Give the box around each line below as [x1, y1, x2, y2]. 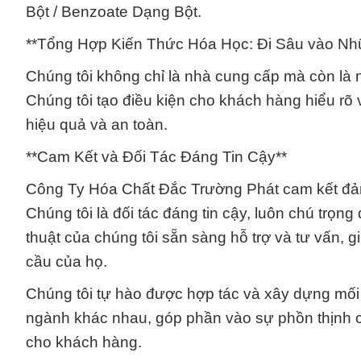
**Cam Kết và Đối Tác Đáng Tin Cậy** [26, 148, 287, 166]
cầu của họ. [26, 253, 107, 271]
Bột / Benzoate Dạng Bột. [26, 3, 201, 21]
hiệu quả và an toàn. [26, 116, 168, 134]
